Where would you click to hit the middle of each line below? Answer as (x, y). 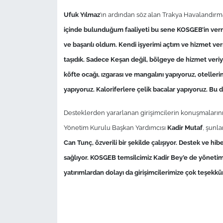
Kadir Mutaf (185, 127)
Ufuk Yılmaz (82, 14)
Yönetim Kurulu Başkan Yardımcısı (115, 127)
